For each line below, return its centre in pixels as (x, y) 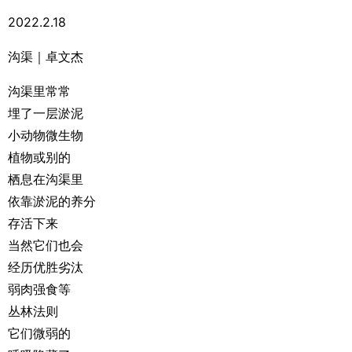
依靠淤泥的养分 (52, 201)
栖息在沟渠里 (46, 179)
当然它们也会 (46, 245)
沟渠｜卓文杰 (46, 57)
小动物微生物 (46, 135)
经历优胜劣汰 (46, 267)
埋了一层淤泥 (46, 113)
